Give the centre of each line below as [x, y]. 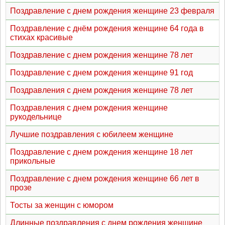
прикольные [33, 161]
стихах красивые [41, 37]
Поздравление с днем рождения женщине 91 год [101, 73]
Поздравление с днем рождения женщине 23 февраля [112, 11]
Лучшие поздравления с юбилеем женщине [92, 134]
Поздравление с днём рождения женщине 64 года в [107, 28]
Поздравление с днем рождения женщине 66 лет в [105, 179]
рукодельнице [36, 117]
